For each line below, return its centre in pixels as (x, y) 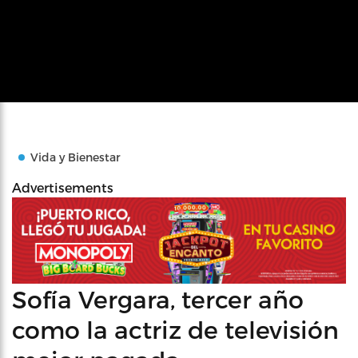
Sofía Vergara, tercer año (158, 298)
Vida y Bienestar (76, 157)
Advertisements (63, 187)
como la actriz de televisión (175, 329)
